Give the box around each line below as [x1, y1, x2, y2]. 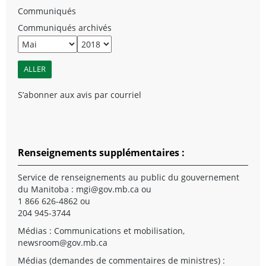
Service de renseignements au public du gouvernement [18, 171, 239, 183]
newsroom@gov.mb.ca [18, 236, 107, 248]
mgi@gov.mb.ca [76, 183, 139, 195]
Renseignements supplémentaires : [18, 145, 185, 159]
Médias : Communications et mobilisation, [18, 224, 185, 236]
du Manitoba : [18, 183, 76, 195]
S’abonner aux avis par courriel [18, 88, 141, 100]
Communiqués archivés [18, 21, 112, 33]
